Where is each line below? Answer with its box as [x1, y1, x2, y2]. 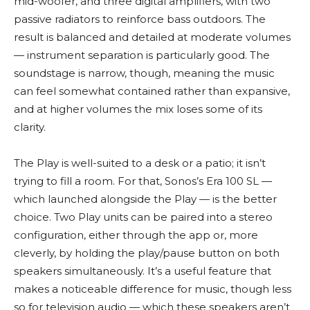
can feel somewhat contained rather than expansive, [14, 84, 290, 98]
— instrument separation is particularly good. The [14, 48, 270, 62]
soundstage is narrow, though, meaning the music [14, 66, 275, 80]
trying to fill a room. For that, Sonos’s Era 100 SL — [14, 174, 272, 188]
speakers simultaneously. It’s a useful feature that [14, 264, 271, 277]
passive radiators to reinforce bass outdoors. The [14, 12, 266, 26]
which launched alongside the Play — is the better [14, 192, 277, 206]
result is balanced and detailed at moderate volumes [14, 30, 291, 44]
